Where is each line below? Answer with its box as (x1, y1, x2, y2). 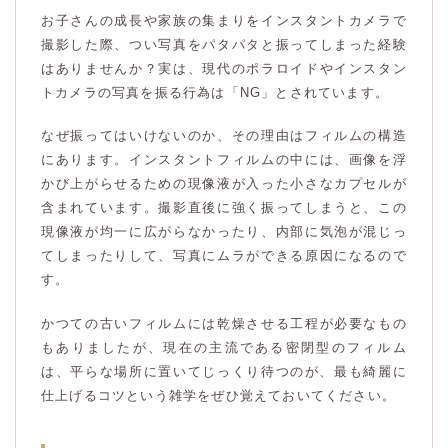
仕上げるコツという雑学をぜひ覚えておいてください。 (41, 387, 396, 403)
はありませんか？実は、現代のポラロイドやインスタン (41, 60, 407, 76)
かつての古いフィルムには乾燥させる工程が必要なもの (41, 315, 407, 331)
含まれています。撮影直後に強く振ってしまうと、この (41, 200, 407, 216)
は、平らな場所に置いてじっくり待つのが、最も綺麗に (41, 363, 407, 379)
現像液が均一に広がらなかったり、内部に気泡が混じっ (41, 224, 407, 240)
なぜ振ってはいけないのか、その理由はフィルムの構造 (41, 128, 407, 144)
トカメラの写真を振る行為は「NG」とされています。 (41, 84, 389, 100)
